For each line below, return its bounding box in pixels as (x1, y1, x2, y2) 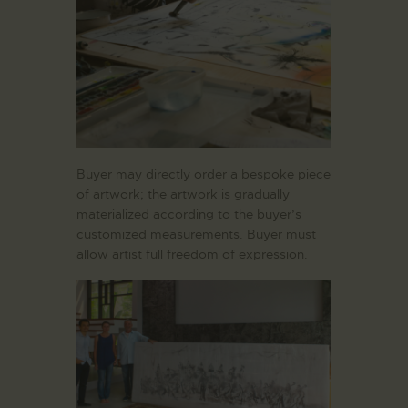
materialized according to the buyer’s (76, 205, 301, 222)
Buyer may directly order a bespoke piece (76, 165, 331, 182)
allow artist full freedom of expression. (76, 245, 308, 262)
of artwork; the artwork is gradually (76, 185, 290, 202)
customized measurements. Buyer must (76, 225, 316, 242)
